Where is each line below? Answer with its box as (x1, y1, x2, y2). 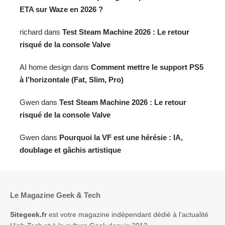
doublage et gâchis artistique (20, 146, 121, 155)
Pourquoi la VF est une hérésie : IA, (59, 133, 183, 142)
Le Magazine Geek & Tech (10, 191, 100, 200)
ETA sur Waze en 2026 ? (20, 5, 103, 14)
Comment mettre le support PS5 (91, 63, 203, 72)
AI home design (20, 63, 71, 72)
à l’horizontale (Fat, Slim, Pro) (20, 75, 124, 84)
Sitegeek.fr (10, 210, 47, 219)
